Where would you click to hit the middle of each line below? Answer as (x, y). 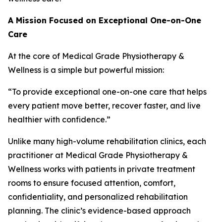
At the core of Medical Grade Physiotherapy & (96, 56)
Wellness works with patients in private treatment (102, 169)
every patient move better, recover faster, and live (104, 106)
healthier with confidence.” (59, 119)
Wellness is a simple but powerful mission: (86, 70)
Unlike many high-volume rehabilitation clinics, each (107, 141)
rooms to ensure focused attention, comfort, (92, 183)
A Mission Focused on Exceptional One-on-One (105, 20)
